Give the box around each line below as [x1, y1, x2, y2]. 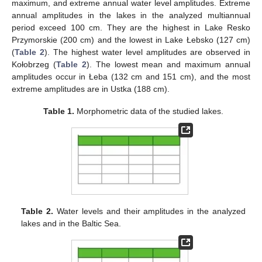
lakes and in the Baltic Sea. [21, 218, 122, 228]
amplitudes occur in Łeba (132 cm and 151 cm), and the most [12, 71, 250, 81]
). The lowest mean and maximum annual [86, 59, 250, 69]
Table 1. [43, 106, 75, 116]
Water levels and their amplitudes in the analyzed [53, 206, 246, 216]
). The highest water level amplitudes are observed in [44, 47, 250, 57]
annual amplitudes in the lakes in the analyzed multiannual [12, 10, 250, 20]
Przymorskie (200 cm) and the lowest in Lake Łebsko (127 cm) [12, 35, 250, 44]
